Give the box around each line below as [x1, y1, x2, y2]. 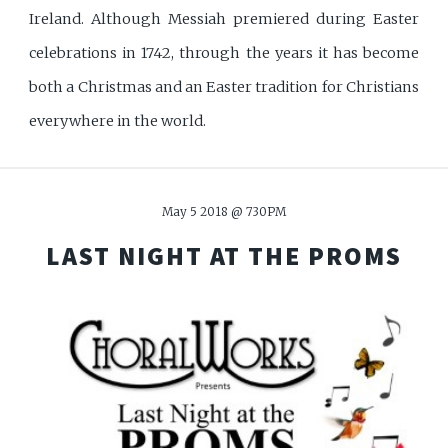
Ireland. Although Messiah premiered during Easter [29, 9, 419, 28]
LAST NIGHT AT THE [46, 240, 309, 273]
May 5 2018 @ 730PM [162, 204, 286, 220]
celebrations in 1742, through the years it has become [29, 43, 419, 62]
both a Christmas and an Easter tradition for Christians [29, 77, 419, 96]
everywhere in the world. [29, 111, 207, 130]
